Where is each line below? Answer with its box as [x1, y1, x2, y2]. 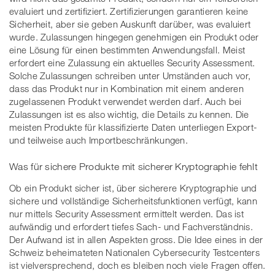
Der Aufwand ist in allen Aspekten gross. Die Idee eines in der [9, 234, 263, 246]
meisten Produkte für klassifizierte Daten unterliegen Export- [9, 121, 258, 133]
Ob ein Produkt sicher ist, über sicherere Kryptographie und [9, 182, 257, 194]
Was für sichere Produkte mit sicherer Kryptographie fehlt [9, 161, 258, 172]
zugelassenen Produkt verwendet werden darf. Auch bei [9, 95, 242, 107]
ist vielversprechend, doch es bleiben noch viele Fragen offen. [9, 260, 266, 271]
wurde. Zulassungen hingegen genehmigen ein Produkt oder [9, 31, 259, 42]
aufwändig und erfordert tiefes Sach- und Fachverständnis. [9, 221, 254, 233]
